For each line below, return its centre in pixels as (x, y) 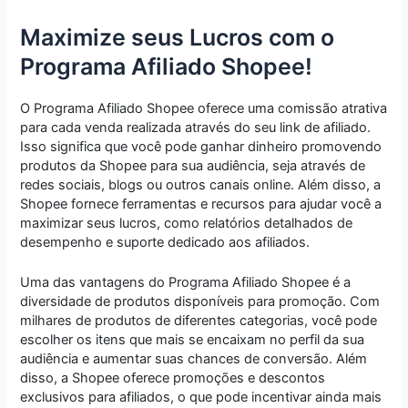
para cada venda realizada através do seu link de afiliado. (196, 127)
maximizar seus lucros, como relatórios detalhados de (187, 223)
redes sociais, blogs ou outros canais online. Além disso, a (201, 184)
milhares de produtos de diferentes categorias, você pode (199, 321)
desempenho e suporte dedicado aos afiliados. (165, 242)
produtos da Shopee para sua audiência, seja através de (193, 165)
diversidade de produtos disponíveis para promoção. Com (200, 302)
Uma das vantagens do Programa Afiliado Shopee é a (186, 283)
